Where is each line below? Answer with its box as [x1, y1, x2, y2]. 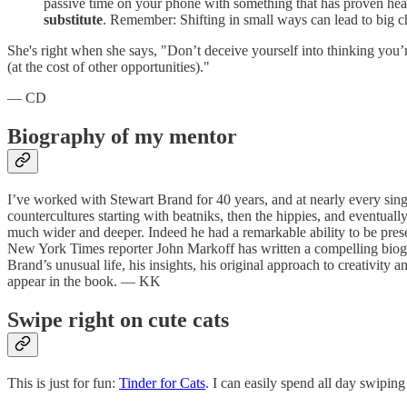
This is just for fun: [7, 374, 119, 391]
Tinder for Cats [119, 374, 205, 391]
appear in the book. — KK [7, 273, 161, 290]
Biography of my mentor [7, 124, 237, 149]
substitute [44, 12, 103, 28]
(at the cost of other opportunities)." [7, 59, 210, 75]
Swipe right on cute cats [7, 307, 229, 332]
